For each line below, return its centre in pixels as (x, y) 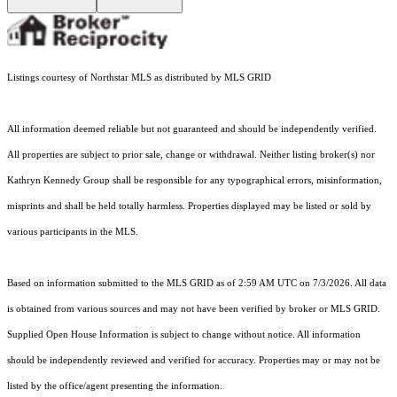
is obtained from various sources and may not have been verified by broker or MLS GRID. (194, 309)
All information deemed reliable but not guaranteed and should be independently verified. (192, 129)
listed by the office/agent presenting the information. (115, 386)
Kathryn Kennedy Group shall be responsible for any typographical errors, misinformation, (195, 181)
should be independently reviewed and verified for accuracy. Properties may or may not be (194, 361)
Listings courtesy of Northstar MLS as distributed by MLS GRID (139, 78)
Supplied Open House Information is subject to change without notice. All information (184, 335)
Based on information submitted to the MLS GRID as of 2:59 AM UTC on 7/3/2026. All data (197, 284)
